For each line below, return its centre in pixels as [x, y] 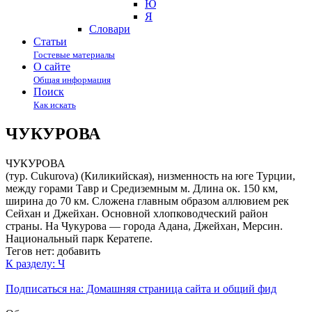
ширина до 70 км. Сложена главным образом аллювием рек [147, 201]
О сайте [52, 67]
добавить [79, 251]
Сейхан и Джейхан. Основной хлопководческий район [137, 213]
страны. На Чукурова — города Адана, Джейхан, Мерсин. [144, 226]
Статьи [50, 41]
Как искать [55, 105]
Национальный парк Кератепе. [79, 238]
